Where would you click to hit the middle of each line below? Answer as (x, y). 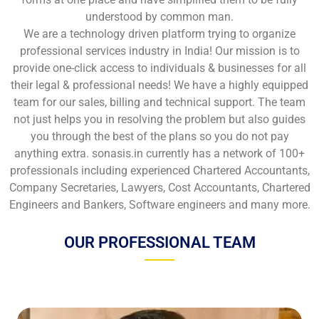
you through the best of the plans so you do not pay (159, 136)
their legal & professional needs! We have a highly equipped (159, 85)
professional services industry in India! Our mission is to (159, 51)
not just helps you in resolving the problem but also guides (159, 119)
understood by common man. (159, 17)
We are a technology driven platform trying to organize (159, 34)
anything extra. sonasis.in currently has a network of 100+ (159, 153)
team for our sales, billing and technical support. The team (159, 102)
